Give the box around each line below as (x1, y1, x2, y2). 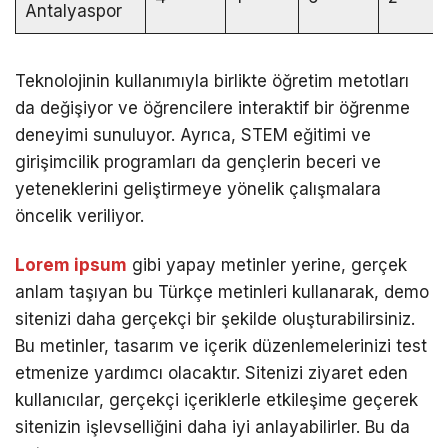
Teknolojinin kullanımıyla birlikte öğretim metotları (15, 70, 409, 91)
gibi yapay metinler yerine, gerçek (127, 255, 407, 276)
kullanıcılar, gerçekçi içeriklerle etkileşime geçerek (15, 390, 418, 411)
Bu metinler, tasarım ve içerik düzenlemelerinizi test (15, 336, 427, 357)
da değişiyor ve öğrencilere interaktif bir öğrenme (15, 97, 410, 118)
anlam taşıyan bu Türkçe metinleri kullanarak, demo (15, 282, 429, 303)
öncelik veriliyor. (15, 205, 144, 226)
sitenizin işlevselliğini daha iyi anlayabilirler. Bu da (15, 417, 410, 438)
